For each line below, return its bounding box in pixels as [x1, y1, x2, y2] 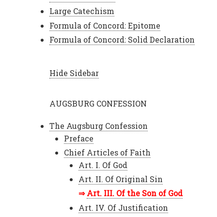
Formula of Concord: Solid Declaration [49, 34, 195, 45]
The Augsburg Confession [49, 120, 148, 131]
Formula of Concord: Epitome [49, 20, 160, 31]
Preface [64, 133, 93, 143]
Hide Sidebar [49, 67, 99, 78]
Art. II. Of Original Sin [78, 174, 163, 185]
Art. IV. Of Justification [78, 202, 168, 213]
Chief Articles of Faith [64, 147, 151, 158]
